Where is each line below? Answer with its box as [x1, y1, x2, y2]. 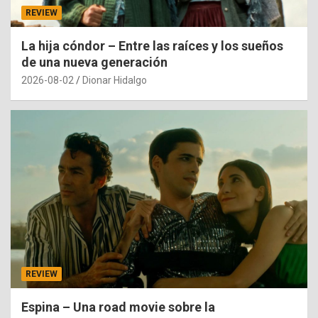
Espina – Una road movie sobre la [21, 300, 215, 315]
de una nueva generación [21, 55, 168, 70]
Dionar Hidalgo [82, 75, 147, 87]
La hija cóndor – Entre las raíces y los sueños [21, 38, 283, 54]
